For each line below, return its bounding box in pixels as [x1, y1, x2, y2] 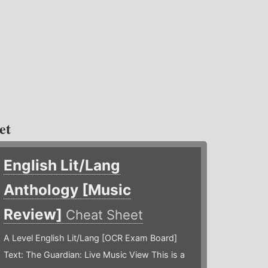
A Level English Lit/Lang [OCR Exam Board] [4, 233, 178, 243]
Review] [4, 205, 66, 224]
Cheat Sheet [66, 207, 144, 223]
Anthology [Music [4, 181, 132, 199]
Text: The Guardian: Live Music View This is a [4, 249, 185, 260]
